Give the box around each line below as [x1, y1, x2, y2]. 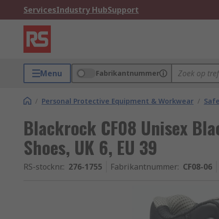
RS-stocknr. [23, 161, 63, 172]
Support [108, 4, 139, 15]
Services [23, 4, 56, 15]
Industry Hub [56, 4, 108, 15]
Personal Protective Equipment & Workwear [42, 96, 194, 106]
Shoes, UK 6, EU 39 [23, 134, 157, 160]
